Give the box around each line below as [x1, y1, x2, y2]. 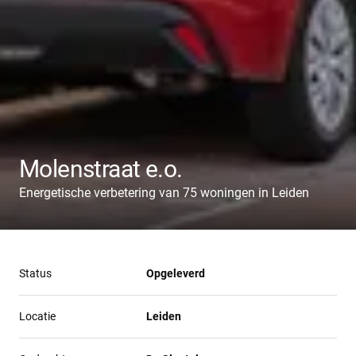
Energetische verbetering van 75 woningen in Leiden [19, 184, 309, 200]
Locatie [19, 309, 56, 323]
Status [19, 266, 52, 280]
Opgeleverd [146, 266, 205, 280]
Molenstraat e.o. [19, 154, 183, 183]
